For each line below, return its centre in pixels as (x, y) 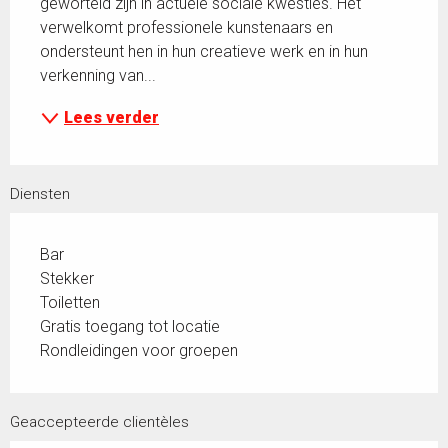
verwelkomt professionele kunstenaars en (186, 27)
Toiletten (70, 302)
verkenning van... (98, 75)
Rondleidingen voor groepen (139, 350)
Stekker (67, 278)
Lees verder (111, 117)
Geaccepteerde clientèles (99, 421)
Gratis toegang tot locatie (130, 326)
